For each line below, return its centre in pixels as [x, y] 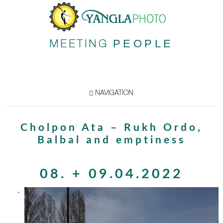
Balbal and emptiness [111, 140]
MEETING [81, 45]
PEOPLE [143, 44]
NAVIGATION [113, 94]
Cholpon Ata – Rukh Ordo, [111, 128]
